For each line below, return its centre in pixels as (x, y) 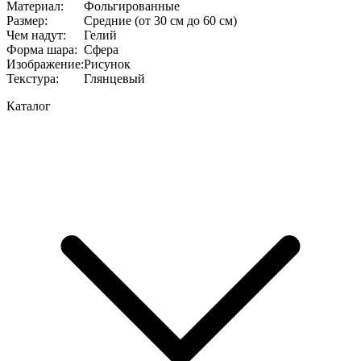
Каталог (29, 106)
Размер (25, 20)
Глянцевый (114, 78)
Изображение (44, 64)
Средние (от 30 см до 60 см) (160, 20)
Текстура (31, 78)
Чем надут (35, 35)
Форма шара (40, 49)
